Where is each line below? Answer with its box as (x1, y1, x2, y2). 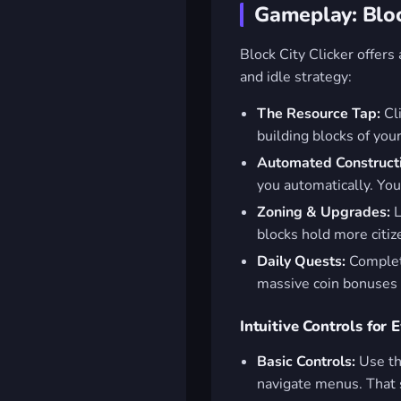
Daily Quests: (257, 251, 346, 271)
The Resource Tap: (257, 104, 381, 124)
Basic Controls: (257, 351, 356, 371)
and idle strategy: (240, 67, 352, 88)
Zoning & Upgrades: (257, 201, 391, 222)
